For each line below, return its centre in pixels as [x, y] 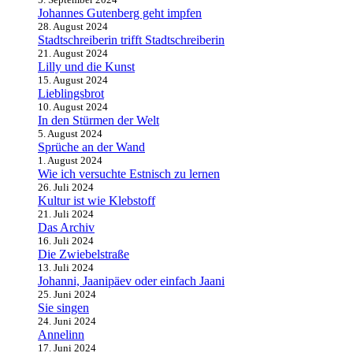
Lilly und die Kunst [86, 67]
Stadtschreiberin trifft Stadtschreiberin [131, 40]
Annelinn [61, 335]
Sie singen [63, 308]
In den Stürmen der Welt [98, 121]
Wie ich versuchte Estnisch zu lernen [129, 174]
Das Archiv [66, 228]
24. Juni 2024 [67, 321]
